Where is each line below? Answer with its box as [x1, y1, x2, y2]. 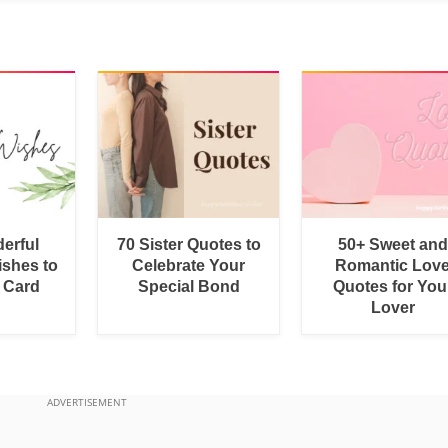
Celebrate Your [132, 256, 246, 274]
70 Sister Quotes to [116, 235, 261, 253]
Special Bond [137, 277, 240, 295]
